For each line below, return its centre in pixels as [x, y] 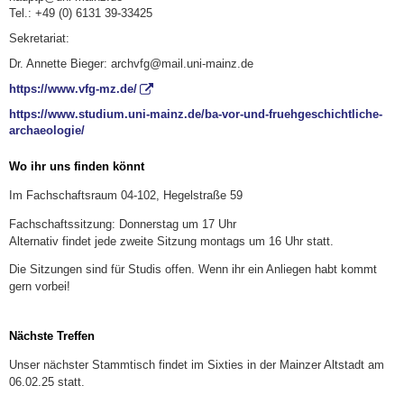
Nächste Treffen [52, 336]
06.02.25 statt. [47, 381]
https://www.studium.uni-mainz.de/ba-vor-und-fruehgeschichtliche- [196, 114]
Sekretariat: [39, 38]
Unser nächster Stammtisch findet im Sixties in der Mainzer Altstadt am [197, 364]
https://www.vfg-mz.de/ [73, 88]
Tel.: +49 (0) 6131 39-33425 [81, 13]
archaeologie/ [47, 130]
